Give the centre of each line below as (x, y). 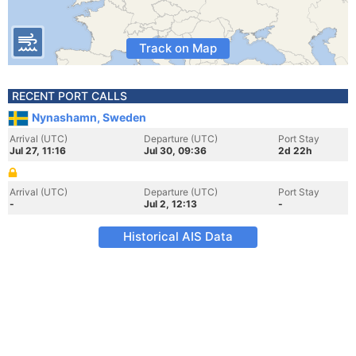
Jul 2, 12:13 (170, 204)
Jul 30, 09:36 (175, 151)
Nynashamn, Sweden (89, 117)
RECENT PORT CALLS (70, 96)
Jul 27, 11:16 (38, 151)
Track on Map (178, 48)
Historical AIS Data (178, 236)
